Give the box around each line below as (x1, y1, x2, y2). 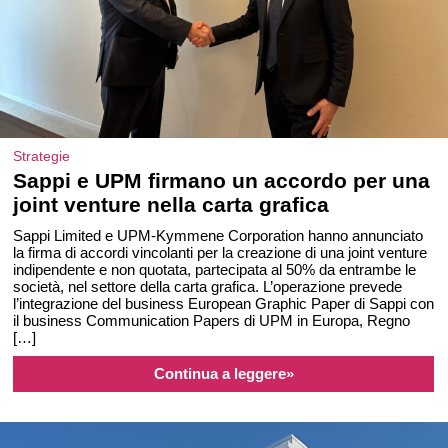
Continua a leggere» (153, 365, 294, 382)
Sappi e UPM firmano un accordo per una (13, 169, 431, 192)
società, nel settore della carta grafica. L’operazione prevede (13, 278, 403, 295)
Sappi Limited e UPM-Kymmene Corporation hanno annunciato (13, 227, 424, 244)
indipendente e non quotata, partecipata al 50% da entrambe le (13, 261, 417, 278)
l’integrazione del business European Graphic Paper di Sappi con (13, 295, 435, 312)
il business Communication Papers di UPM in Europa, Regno (13, 312, 411, 329)
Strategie (13, 148, 71, 164)
